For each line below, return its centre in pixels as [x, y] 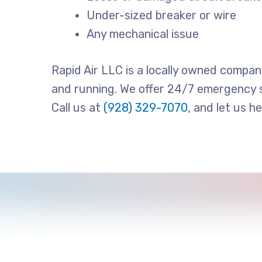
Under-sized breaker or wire [162, 15]
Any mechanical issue [143, 34]
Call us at [78, 107]
